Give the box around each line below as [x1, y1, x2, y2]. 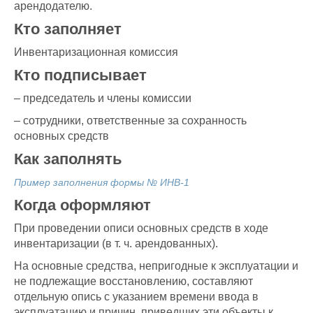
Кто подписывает [14, 66, 147, 85]
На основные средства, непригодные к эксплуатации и [14, 260, 298, 272]
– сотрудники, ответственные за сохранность [14, 115, 247, 127]
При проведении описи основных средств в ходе [14, 222, 268, 235]
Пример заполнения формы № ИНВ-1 [14, 177, 189, 189]
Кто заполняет [14, 20, 122, 38]
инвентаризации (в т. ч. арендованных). [14, 238, 218, 250]
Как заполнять [14, 150, 122, 168]
